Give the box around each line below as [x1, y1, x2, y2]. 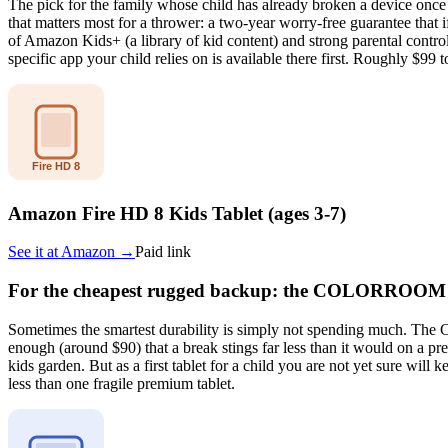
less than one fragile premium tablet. [8, 374, 235, 392]
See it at [8, 243, 61, 261]
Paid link [135, 243, 191, 261]
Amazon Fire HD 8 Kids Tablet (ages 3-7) [8, 202, 346, 224]
